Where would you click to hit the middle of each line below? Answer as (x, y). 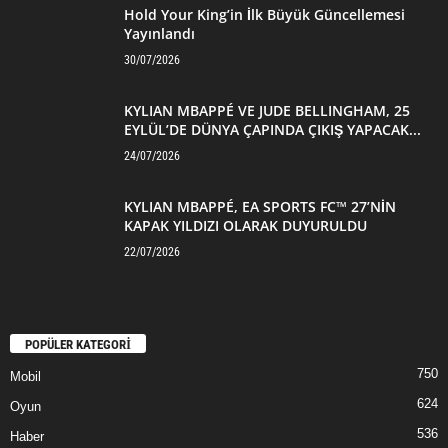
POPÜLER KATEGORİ (78, 344)
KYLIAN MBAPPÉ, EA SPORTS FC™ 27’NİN (260, 207)
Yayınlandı (159, 34)
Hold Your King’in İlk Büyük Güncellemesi (264, 15)
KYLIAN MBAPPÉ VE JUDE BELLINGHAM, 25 (267, 111)
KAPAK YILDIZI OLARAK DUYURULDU (245, 226)
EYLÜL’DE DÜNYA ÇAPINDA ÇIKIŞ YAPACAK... (272, 130)
